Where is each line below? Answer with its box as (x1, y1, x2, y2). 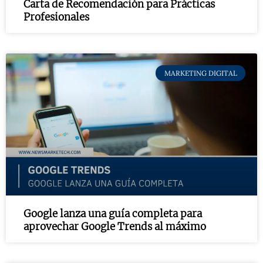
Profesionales (23, 11, 89, 24)
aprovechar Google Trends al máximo (23, 220, 206, 233)
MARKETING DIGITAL (164, 68, 237, 77)
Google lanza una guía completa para (23, 207, 202, 220)
